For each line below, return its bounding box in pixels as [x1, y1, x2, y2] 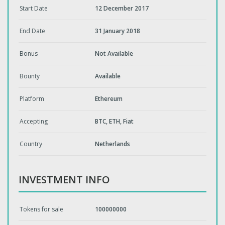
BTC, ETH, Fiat [95, 117, 134, 126]
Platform [20, 94, 44, 103]
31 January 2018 [95, 27, 140, 35]
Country [20, 140, 42, 148]
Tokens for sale [20, 205, 63, 213]
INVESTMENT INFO [19, 173, 110, 186]
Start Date [20, 4, 48, 13]
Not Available [95, 49, 133, 58]
